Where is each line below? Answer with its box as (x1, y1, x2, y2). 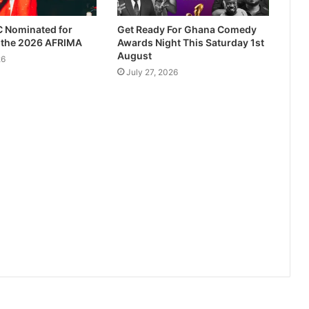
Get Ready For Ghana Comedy (117, 23, 257, 36)
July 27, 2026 (126, 67, 178, 78)
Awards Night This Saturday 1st (117, 37, 264, 49)
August (117, 50, 152, 62)
